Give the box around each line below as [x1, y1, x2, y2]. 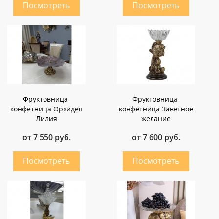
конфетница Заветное [119, 104, 193, 114]
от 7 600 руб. [131, 132, 180, 143]
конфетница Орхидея [10, 104, 83, 114]
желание [141, 114, 171, 124]
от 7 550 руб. [22, 132, 71, 143]
